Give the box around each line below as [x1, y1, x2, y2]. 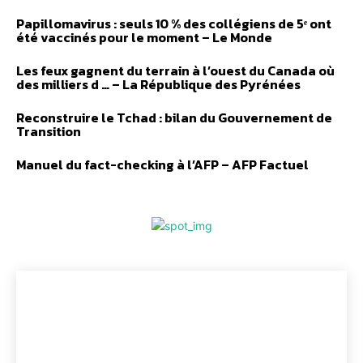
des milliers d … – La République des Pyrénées [16, 74, 301, 94]
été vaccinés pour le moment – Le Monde [16, 27, 272, 47]
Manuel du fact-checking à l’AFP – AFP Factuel [16, 154, 309, 174]
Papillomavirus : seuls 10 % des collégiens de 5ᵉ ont [16, 13, 331, 33]
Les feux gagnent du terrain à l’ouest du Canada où [16, 60, 335, 80]
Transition [16, 121, 81, 141]
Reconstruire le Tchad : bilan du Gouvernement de [16, 107, 332, 127]
